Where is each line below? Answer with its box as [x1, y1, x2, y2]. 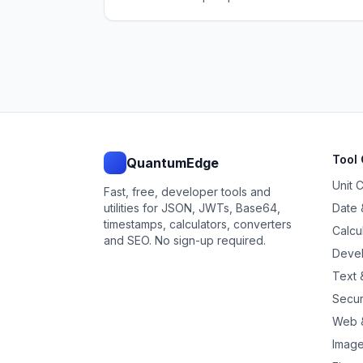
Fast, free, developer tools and [104, 185, 271, 199]
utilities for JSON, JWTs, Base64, [104, 201, 280, 215]
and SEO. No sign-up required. [104, 233, 266, 247]
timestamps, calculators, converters [104, 217, 292, 231]
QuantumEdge [126, 155, 219, 171]
